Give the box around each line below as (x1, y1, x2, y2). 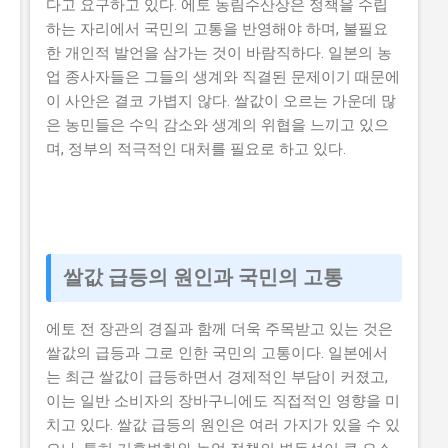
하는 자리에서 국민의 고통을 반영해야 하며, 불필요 (46, 20, 388, 39)
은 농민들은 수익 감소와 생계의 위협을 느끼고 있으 (46, 116, 389, 135)
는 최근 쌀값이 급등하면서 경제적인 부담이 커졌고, (46, 368, 388, 387)
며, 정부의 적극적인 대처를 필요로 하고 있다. (46, 140, 346, 159)
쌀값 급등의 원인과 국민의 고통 (63, 266, 343, 290)
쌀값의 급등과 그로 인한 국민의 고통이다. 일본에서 (46, 344, 388, 363)
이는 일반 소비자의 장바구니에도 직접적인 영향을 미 (46, 392, 400, 411)
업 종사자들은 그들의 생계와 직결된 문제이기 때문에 (46, 68, 400, 87)
